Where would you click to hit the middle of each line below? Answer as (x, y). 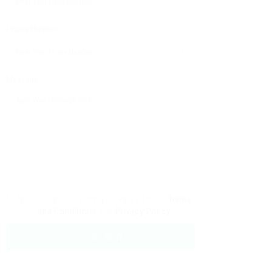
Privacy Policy (143, 211)
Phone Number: (33, 29)
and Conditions (67, 211)
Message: (23, 80)
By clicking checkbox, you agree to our (92, 199)
